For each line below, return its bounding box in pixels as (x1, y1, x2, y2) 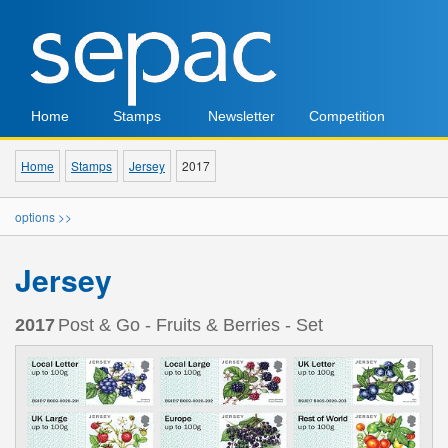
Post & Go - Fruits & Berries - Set (58, 315, 323, 335)
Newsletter (207, 108, 275, 124)
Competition (308, 108, 385, 124)
